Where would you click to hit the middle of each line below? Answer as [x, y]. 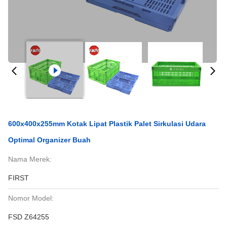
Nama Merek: [30, 159]
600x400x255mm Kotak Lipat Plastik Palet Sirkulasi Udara [107, 124]
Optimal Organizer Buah [49, 140]
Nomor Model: [31, 198]
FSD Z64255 [29, 217]
